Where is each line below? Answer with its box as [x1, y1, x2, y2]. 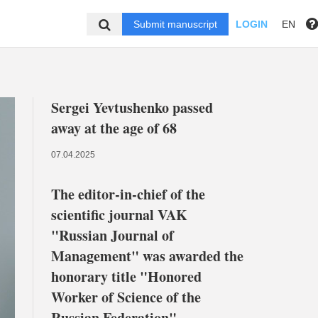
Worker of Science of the [51, 287, 201, 307]
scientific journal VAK [51, 204, 187, 225]
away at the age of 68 [51, 118, 177, 138]
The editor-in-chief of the [51, 184, 205, 204]
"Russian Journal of [51, 225, 174, 246]
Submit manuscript [133, 18, 218, 30]
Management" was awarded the [51, 246, 243, 266]
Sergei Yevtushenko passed [51, 97, 213, 118]
